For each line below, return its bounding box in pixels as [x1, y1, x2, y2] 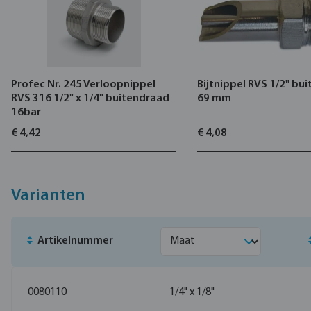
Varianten [11, 187, 85, 204]
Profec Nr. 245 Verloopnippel [11, 79, 155, 90]
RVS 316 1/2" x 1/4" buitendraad [11, 93, 169, 104]
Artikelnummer [37, 235, 113, 247]
